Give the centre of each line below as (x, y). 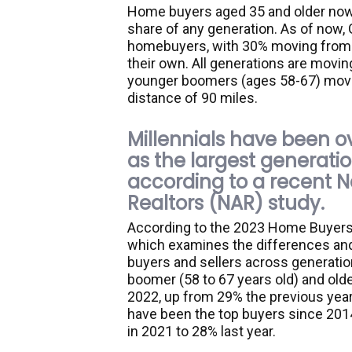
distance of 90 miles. (192, 98)
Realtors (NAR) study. (226, 203)
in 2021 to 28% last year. (202, 331)
